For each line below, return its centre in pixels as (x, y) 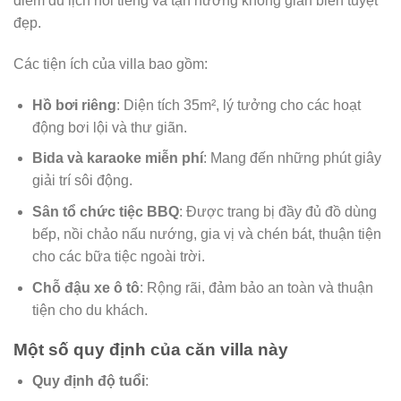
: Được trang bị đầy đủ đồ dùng (277, 212)
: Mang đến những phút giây (292, 158)
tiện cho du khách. (90, 310)
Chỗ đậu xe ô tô (85, 287)
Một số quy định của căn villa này (151, 350)
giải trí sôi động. (82, 181)
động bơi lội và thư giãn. (109, 127)
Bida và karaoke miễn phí (117, 158)
